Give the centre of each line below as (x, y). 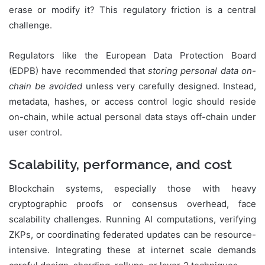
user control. (35, 132)
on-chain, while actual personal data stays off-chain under (132, 117)
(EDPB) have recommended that (79, 71)
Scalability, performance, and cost (120, 164)
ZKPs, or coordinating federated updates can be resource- (132, 234)
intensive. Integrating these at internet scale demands (132, 250)
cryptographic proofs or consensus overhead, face (132, 203)
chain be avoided (46, 86)
